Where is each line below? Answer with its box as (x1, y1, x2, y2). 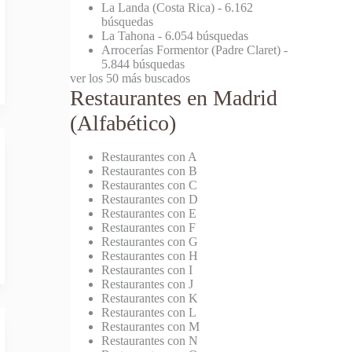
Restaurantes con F (101, 221, 196, 235)
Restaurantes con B (101, 164, 198, 178)
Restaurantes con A (101, 150, 198, 164)
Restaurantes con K (101, 291, 199, 306)
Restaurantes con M (101, 320, 200, 334)
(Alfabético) (70, 110, 177, 135)
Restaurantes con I (101, 263, 193, 277)
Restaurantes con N (101, 334, 199, 348)
